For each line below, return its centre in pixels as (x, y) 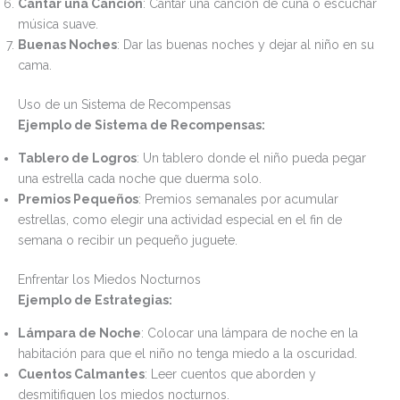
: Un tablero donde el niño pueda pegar (251, 158)
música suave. (58, 24)
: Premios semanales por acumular (238, 199)
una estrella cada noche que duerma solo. (140, 178)
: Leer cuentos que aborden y (230, 374)
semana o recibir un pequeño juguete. (128, 240)
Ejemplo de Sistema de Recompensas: (142, 125)
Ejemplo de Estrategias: (95, 300)
